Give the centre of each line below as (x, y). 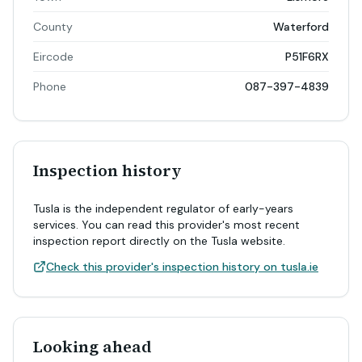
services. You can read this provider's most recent (166, 225)
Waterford (301, 27)
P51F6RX (307, 57)
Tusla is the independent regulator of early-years (163, 208)
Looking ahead (93, 347)
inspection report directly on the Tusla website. (159, 241)
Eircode (53, 57)
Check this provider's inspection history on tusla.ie (182, 267)
